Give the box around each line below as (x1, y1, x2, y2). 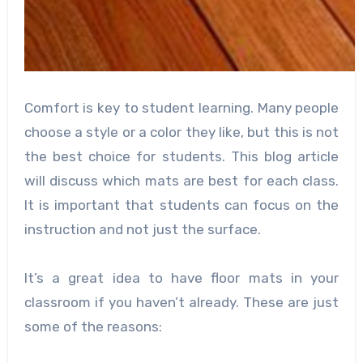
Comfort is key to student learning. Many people (23, 99, 340, 116)
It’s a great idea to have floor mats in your (23, 269, 340, 286)
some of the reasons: (23, 318, 162, 335)
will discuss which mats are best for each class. (23, 172, 340, 189)
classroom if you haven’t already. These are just (23, 293, 340, 310)
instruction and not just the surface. (23, 220, 261, 237)
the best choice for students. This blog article (23, 147, 340, 164)
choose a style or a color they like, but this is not (23, 123, 340, 140)
